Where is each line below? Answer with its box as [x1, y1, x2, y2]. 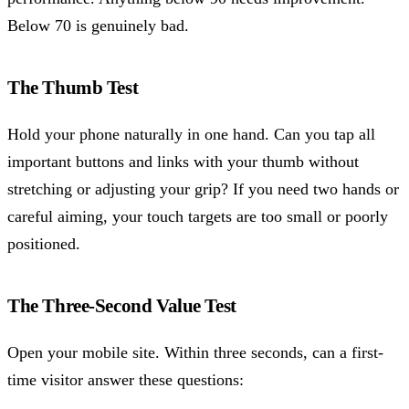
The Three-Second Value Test [7, 295, 236, 318]
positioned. [7, 235, 80, 254]
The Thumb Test [7, 77, 139, 100]
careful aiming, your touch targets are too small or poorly [7, 207, 388, 226]
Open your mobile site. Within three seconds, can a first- [7, 343, 383, 362]
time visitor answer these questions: [7, 371, 244, 390]
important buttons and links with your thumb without [7, 152, 359, 172]
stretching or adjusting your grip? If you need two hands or [7, 180, 399, 199]
